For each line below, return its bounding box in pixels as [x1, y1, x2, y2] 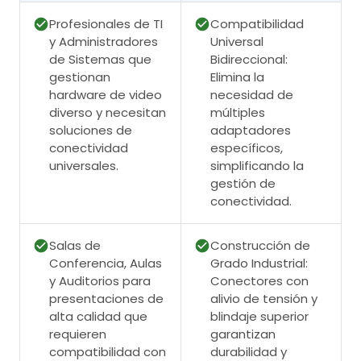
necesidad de [210, 85, 293, 103]
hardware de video [49, 85, 162, 103]
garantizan [210, 325, 276, 342]
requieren [49, 325, 106, 342]
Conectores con [210, 272, 309, 289]
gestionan [49, 68, 110, 85]
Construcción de [210, 236, 310, 254]
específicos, [210, 139, 283, 156]
